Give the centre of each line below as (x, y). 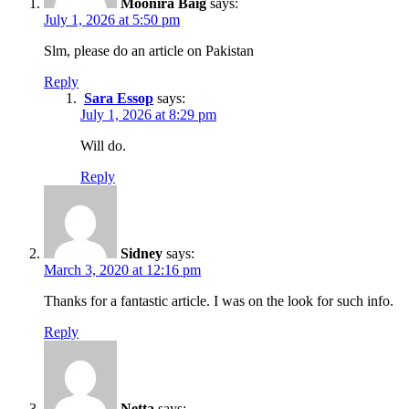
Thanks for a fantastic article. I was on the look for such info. (219, 300)
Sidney (142, 253)
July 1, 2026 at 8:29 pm (148, 114)
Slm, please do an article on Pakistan (149, 50)
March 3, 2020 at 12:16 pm (122, 269)
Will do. (103, 145)
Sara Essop (119, 98)
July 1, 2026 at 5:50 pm (112, 19)
